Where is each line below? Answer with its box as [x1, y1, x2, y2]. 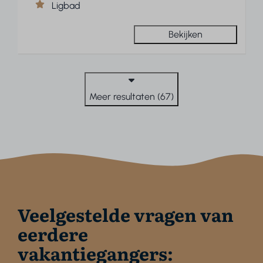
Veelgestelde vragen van [18, 201, 234, 228]
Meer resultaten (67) [89, 91, 174, 103]
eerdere [18, 221, 89, 247]
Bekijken [168, 29, 203, 41]
